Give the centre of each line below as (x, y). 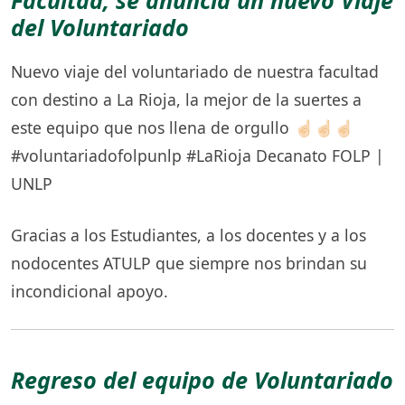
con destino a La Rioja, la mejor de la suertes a (186, 100)
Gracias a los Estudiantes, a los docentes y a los (188, 235)
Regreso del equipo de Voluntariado (202, 379)
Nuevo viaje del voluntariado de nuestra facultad (195, 72)
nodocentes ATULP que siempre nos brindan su (189, 263)
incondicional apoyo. (89, 291)
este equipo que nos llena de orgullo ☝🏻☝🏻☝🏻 (182, 128)
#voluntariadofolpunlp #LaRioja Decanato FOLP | (198, 156)
